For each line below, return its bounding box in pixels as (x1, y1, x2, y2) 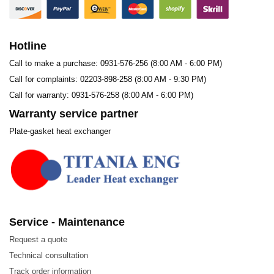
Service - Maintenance (9, 216, 125, 229)
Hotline (9, 40, 46, 53)
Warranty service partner (9, 108, 138, 120)
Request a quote (9, 235, 67, 245)
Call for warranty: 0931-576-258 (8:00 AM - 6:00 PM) (9, 91, 193, 100)
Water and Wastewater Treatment (26, 32, 169, 43)
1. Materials (18, 174, 70, 185)
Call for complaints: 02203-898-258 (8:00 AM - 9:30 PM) (9, 75, 206, 84)
